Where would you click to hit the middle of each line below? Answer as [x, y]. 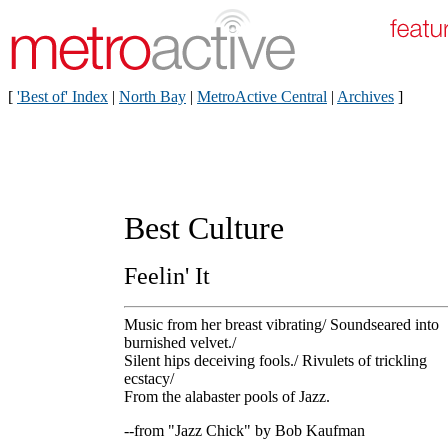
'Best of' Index [62, 96]
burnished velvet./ [180, 342]
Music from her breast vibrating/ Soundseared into [281, 324]
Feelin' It [167, 276]
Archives [365, 96]
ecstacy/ [149, 378]
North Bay [152, 96]
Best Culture [204, 228]
